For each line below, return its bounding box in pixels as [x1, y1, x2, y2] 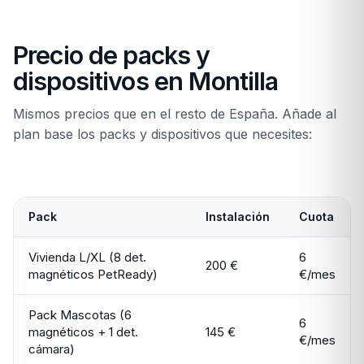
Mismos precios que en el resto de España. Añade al [13, 106, 336, 122]
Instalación [206, 210, 270, 223]
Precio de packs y [13, 41, 210, 70]
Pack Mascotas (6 [28, 307, 132, 323]
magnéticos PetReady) [28, 266, 158, 282]
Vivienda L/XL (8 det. [28, 249, 146, 265]
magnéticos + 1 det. [28, 324, 138, 340]
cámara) [28, 341, 75, 357]
